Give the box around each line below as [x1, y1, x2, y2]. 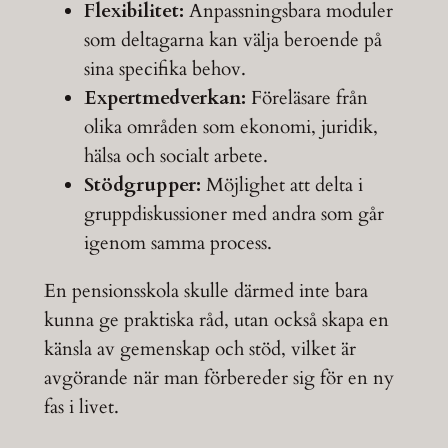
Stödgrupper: [83, 171, 201, 198]
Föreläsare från [245, 84, 368, 111]
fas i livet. [43, 393, 119, 420]
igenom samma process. [83, 229, 272, 256]
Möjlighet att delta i [200, 171, 363, 198]
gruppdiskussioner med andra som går [83, 200, 384, 227]
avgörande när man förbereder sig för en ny [43, 364, 394, 391]
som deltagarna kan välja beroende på [83, 26, 382, 53]
